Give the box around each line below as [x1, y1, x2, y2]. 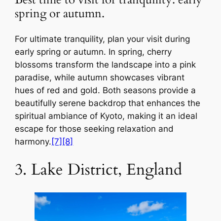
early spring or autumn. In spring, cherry [15, 47, 172, 57]
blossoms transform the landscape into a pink [15, 60, 196, 70]
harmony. [15, 137, 52, 147]
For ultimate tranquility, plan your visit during [15, 34, 190, 44]
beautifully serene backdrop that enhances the [15, 98, 201, 109]
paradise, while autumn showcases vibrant [15, 73, 185, 83]
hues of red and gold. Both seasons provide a [15, 85, 196, 96]
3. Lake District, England [15, 159, 183, 181]
